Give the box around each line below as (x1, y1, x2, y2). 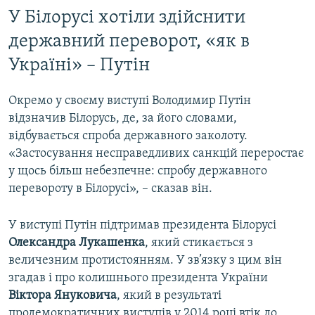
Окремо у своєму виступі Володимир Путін (8, 94, 251, 108)
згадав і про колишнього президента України (8, 271, 268, 285)
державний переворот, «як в (8, 32, 250, 51)
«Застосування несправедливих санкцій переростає (8, 146, 304, 160)
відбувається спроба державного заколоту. (8, 129, 247, 143)
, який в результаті (117, 288, 221, 302)
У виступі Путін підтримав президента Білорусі (8, 218, 276, 232)
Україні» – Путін (8, 56, 150, 75)
